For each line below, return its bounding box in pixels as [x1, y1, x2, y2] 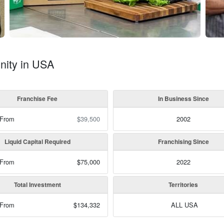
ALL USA [168, 200, 198, 209]
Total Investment [13, 180, 61, 189]
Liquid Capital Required [4, 137, 70, 146]
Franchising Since [157, 137, 209, 146]
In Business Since [157, 94, 209, 103]
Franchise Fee [17, 94, 58, 103]
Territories [168, 180, 198, 189]
